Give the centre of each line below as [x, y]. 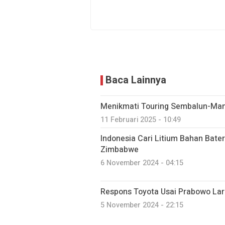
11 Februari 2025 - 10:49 [141, 120]
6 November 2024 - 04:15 [142, 163]
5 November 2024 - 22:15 [142, 205]
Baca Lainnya [136, 80]
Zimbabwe [120, 150]
